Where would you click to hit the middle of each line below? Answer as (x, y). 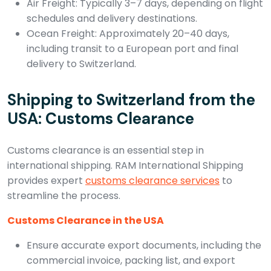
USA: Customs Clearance (101, 118)
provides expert (46, 180)
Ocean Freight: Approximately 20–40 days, (128, 33)
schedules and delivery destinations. (112, 18)
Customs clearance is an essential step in (106, 150)
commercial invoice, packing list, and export (131, 260)
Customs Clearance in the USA (86, 220)
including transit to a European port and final (132, 48)
